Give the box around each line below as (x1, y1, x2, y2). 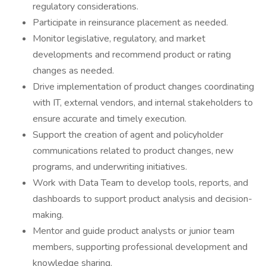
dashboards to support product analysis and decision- (33, 192, 252, 205)
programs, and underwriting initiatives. (33, 160, 187, 173)
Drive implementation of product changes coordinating (33, 80, 254, 93)
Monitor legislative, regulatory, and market (33, 32, 205, 45)
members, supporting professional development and (33, 240, 248, 254)
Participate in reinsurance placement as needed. (33, 16, 228, 29)
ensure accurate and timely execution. (33, 112, 186, 125)
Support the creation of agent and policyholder (33, 128, 223, 141)
